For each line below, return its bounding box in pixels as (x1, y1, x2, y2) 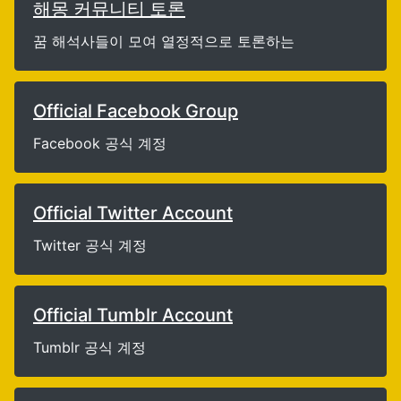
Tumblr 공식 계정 (33, 338, 146, 356)
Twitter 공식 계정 (33, 236, 147, 254)
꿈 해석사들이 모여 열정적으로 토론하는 (33, 32, 294, 50)
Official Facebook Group (33, 100, 238, 122)
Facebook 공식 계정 (33, 134, 166, 152)
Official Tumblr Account (33, 304, 233, 326)
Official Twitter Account (33, 202, 233, 224)
